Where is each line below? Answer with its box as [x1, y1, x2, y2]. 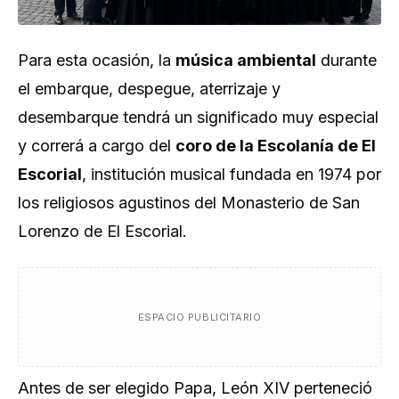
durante [316, 51, 377, 69]
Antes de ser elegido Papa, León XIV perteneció [18, 379, 372, 397]
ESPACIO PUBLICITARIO [137, 311, 262, 323]
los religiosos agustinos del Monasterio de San [18, 193, 360, 212]
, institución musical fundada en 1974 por [82, 165, 381, 183]
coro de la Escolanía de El [175, 136, 376, 155]
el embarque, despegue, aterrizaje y [18, 79, 281, 98]
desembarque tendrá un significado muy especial [18, 108, 379, 126]
